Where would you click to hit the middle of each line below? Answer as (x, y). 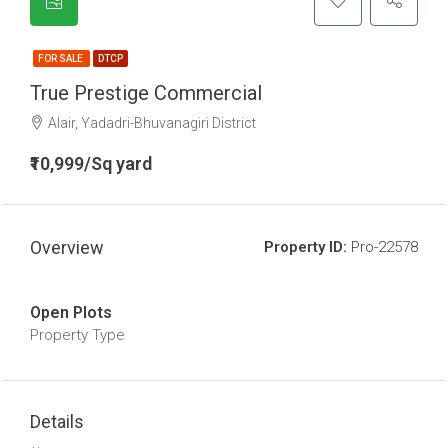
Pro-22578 (382, 247)
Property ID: (305, 247)
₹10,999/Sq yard (91, 163)
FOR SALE (61, 58)
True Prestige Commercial (146, 93)
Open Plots (71, 312)
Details (57, 421)
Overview (67, 247)
